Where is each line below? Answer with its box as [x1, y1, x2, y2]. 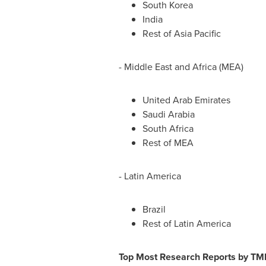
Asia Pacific [173, 27, 221, 40]
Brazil [142, 202, 166, 216]
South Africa [142, 122, 194, 135]
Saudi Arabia [142, 107, 195, 121]
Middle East [123, 60, 172, 74]
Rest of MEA [142, 136, 194, 150]
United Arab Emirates [142, 93, 230, 107]
